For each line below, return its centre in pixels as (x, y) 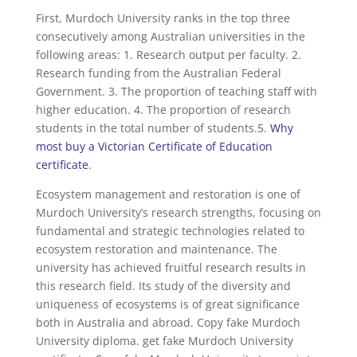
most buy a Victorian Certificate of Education (154, 147)
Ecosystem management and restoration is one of (168, 194)
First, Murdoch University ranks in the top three (163, 18)
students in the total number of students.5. (151, 128)
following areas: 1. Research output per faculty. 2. (168, 55)
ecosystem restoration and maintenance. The (156, 249)
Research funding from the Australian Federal (158, 73)
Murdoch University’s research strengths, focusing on (178, 213)
